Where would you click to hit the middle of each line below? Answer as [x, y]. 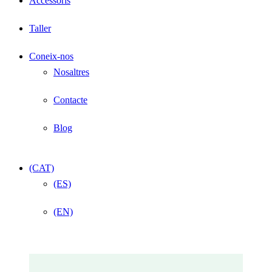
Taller [40, 29]
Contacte [70, 100]
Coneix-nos [51, 56]
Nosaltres [71, 72]
